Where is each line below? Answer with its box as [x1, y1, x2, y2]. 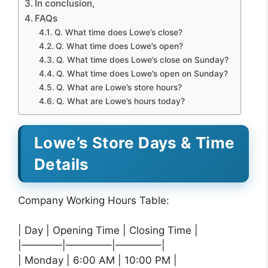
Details [34, 154, 89, 173]
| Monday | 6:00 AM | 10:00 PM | [18, 254, 177, 266]
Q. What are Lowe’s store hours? [56, 82, 182, 92]
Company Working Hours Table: [18, 194, 169, 206]
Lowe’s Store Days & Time [34, 133, 235, 152]
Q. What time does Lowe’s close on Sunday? [56, 54, 229, 65]
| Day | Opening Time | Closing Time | [18, 224, 198, 236]
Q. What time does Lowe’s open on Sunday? [56, 68, 228, 78]
